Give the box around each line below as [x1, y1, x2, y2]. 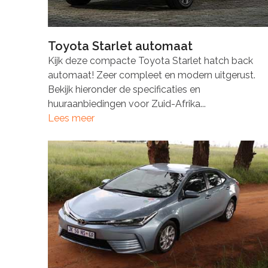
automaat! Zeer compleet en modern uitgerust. [47, 69, 255, 81]
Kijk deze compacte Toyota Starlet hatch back [47, 54, 253, 66]
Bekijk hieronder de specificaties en [47, 83, 200, 95]
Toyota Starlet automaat [47, 38, 193, 53]
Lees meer [47, 112, 95, 124]
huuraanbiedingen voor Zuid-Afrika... [47, 98, 206, 109]
